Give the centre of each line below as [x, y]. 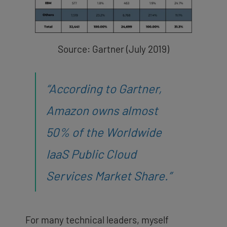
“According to [82, 88]
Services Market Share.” [109, 175]
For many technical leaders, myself [97, 219]
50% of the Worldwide [104, 132]
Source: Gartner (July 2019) [113, 49]
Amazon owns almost [102, 110]
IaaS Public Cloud [91, 154]
